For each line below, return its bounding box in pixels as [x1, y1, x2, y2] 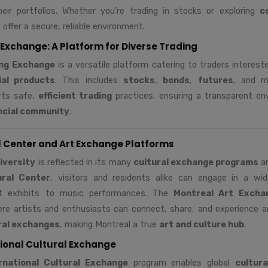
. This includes [55, 74, 124, 86]
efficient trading [38, 90, 112, 101]
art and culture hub [159, 218, 244, 230]
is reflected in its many [35, 156, 133, 167]
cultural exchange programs [133, 156, 259, 167]
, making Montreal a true [60, 218, 159, 230]
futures [197, 74, 233, 86]
